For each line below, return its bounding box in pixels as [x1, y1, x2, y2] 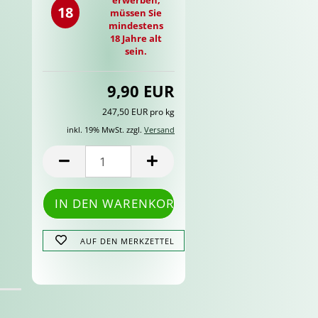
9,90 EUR [106, 80, 175, 102]
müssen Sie [110, 6, 163, 19]
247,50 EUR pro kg [102, 106, 175, 118]
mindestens [109, 18, 164, 32]
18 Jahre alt [110, 31, 163, 45]
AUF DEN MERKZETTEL [79, 236, 175, 246]
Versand [143, 124, 175, 135]
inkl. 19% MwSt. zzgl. [66, 124, 144, 135]
